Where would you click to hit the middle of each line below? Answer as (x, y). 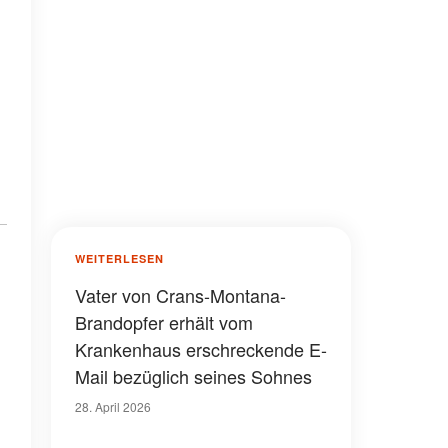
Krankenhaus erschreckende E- (201, 349)
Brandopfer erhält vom (164, 322)
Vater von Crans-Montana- (180, 295)
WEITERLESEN (119, 258)
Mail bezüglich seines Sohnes (193, 376)
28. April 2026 (113, 406)
